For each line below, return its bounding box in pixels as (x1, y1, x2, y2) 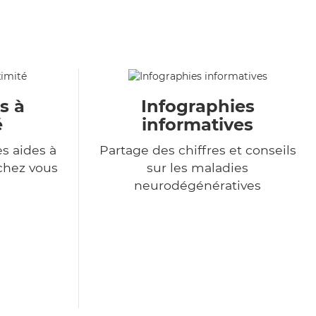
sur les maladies (147, 160, 248, 176)
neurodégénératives (134, 178, 261, 193)
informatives (142, 114, 253, 135)
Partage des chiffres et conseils (99, 142, 296, 158)
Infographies (140, 96, 255, 117)
